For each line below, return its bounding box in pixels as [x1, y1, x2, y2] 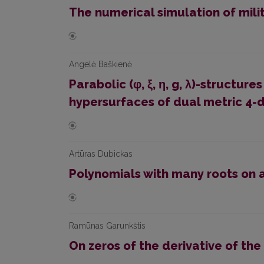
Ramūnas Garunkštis [69, 221, 146, 230]
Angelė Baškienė [69, 60, 132, 69]
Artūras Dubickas [69, 149, 133, 159]
